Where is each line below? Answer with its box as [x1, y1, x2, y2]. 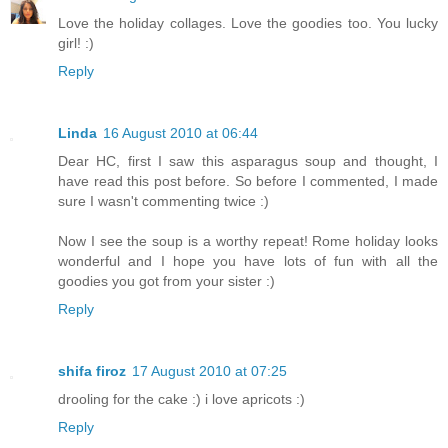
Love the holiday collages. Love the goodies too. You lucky [58, 15, 438, 32]
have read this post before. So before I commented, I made [58, 173, 438, 190]
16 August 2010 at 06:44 [103, 125, 258, 142]
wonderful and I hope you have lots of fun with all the [58, 253, 438, 270]
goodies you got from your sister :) [58, 273, 275, 290]
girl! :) [58, 35, 94, 52]
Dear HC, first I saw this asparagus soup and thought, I [58, 153, 438, 170]
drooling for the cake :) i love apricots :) [58, 391, 305, 408]
